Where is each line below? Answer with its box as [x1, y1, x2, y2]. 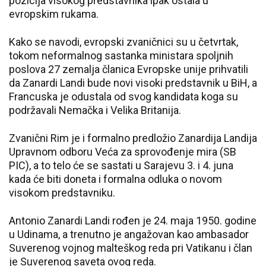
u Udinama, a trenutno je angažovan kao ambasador [9, 228, 249, 240]
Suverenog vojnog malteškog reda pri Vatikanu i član [9, 242, 252, 254]
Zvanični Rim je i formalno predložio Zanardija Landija [9, 132, 257, 144]
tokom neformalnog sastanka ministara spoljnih [9, 49, 233, 62]
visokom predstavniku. [9, 186, 118, 199]
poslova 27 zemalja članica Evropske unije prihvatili [9, 63, 248, 75]
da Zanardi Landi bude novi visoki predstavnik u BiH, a [9, 77, 257, 89]
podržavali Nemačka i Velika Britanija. [9, 104, 183, 116]
